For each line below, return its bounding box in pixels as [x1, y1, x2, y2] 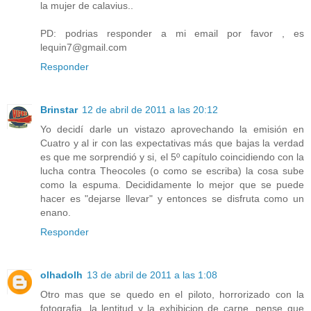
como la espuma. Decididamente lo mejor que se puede [40, 178, 304, 190]
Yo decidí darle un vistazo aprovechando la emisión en [40, 123, 304, 135]
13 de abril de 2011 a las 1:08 [87, 269, 217, 280]
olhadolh [40, 269, 83, 280]
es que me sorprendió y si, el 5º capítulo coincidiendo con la [40, 151, 304, 162]
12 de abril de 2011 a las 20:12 [82, 103, 218, 115]
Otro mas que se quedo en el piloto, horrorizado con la [40, 288, 304, 300]
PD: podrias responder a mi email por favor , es [40, 27, 304, 39]
